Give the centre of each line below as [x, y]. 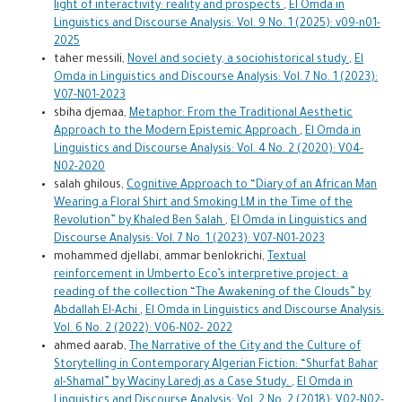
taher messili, [90, 60]
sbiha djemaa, [91, 114]
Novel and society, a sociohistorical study [238, 60]
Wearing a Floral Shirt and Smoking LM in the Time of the [203, 203]
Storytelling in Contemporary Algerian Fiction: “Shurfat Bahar [215, 365]
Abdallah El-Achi [96, 311]
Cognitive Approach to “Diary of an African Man [251, 185]
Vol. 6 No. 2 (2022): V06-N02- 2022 [143, 329]
